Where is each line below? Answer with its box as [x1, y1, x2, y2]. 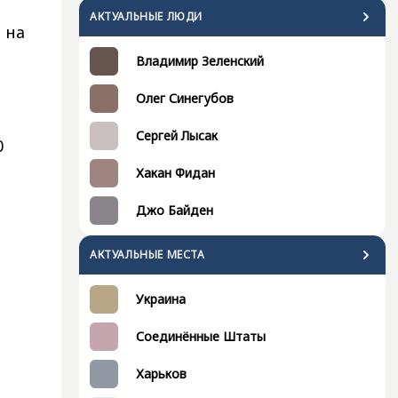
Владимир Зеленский [136, 52, 264, 70]
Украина [136, 291, 186, 308]
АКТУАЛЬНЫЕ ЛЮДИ [90, 9, 203, 25]
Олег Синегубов [136, 90, 234, 107]
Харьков [136, 365, 187, 383]
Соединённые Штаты [136, 328, 266, 346]
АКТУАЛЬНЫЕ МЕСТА [90, 247, 205, 263]
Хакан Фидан [136, 164, 215, 182]
